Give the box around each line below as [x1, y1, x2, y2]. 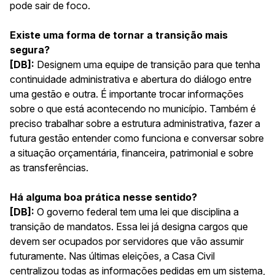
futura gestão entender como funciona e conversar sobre [10, 131, 264, 144]
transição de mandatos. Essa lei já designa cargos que [10, 220, 248, 233]
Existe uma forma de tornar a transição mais [10, 28, 228, 41]
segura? [10, 43, 50, 56]
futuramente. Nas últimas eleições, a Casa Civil [10, 249, 215, 262]
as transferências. [10, 161, 88, 174]
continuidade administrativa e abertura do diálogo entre [10, 72, 252, 85]
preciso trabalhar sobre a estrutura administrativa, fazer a [10, 117, 260, 130]
